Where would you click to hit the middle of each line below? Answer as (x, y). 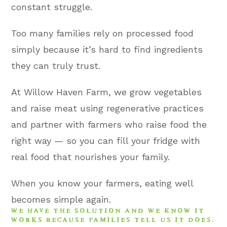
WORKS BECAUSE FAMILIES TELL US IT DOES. (111, 218)
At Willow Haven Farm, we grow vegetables (107, 92)
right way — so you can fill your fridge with (106, 141)
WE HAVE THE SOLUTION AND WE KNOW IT (106, 209)
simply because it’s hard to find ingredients (107, 49)
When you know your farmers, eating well (102, 183)
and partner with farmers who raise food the (109, 124)
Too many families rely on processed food (103, 33)
